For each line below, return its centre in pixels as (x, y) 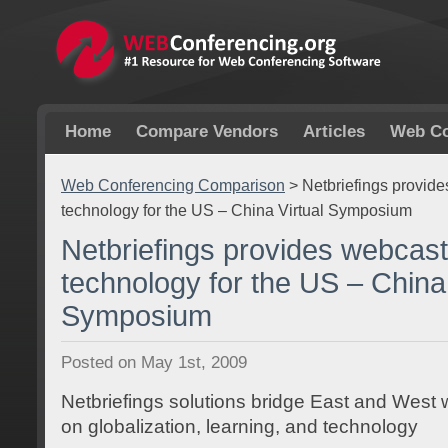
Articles (334, 131)
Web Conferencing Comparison (173, 185)
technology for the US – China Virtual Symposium (236, 210)
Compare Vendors (207, 131)
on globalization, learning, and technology (239, 427)
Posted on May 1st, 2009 (154, 361)
